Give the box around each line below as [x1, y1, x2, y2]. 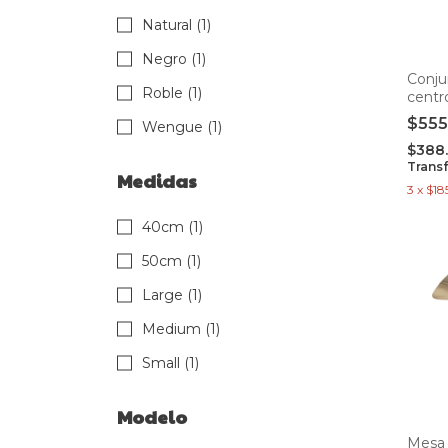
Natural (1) [142, 16, 211, 35]
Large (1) [142, 286, 202, 305]
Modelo [117, 404, 187, 430]
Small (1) [142, 354, 199, 373]
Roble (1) [142, 84, 202, 103]
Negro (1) [142, 50, 206, 69]
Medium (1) [142, 320, 220, 339]
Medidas [117, 168, 197, 194]
